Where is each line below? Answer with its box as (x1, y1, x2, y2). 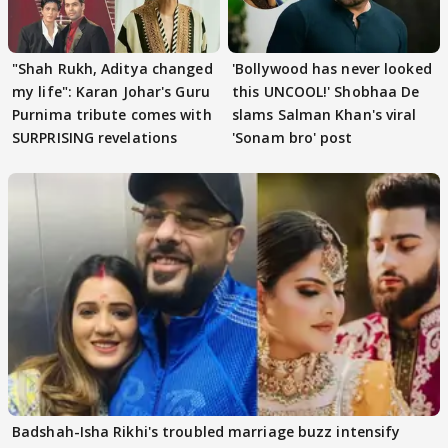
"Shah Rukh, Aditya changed (12, 58, 213, 78)
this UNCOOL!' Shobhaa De (232, 81, 420, 101)
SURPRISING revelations (12, 127, 178, 147)
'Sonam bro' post (232, 127, 353, 147)
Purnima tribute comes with (12, 104, 212, 124)
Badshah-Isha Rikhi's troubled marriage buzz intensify (12, 421, 401, 441)
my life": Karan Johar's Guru (12, 81, 210, 101)
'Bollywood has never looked (232, 58, 432, 78)
